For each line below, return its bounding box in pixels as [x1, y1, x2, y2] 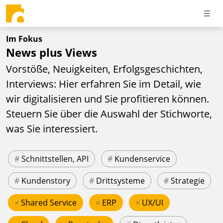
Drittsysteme [96, 175, 145, 186]
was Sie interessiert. [6, 121, 98, 135]
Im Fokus [6, 33, 42, 44]
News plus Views [6, 45, 97, 60]
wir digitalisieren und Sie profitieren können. [6, 92, 209, 106]
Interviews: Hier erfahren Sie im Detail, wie [6, 77, 201, 91]
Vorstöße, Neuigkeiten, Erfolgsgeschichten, [6, 62, 203, 76]
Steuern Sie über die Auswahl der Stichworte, [6, 107, 212, 120]
